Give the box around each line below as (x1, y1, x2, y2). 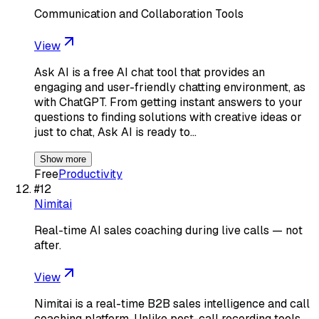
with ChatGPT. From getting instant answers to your (34, 94, 303, 110)
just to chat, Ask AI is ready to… (34, 124, 197, 140)
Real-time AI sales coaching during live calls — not (34, 222, 303, 238)
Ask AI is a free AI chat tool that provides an (34, 64, 265, 80)
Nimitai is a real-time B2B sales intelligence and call (34, 296, 310, 311)
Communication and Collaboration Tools (34, 6, 244, 21)
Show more (40, 153, 86, 164)
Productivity (58, 166, 122, 182)
